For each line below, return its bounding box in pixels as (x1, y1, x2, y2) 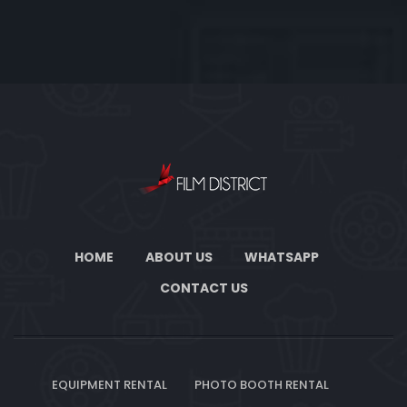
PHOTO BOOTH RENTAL (194, 376, 329, 394)
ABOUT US (145, 248, 213, 267)
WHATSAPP (244, 248, 319, 267)
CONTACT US (159, 279, 248, 298)
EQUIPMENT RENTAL (51, 376, 167, 394)
